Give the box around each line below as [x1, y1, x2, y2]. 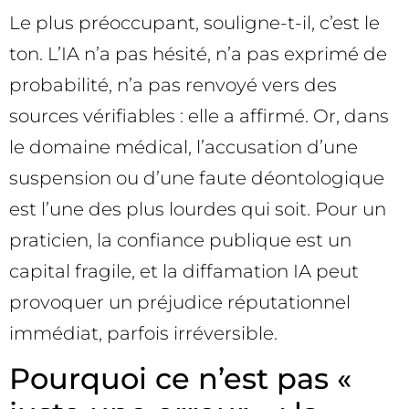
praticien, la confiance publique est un [9, 228, 351, 251]
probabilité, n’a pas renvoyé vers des [9, 73, 337, 96]
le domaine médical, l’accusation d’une [9, 135, 358, 158]
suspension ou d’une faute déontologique [9, 166, 384, 189]
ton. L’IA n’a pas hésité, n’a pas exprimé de [9, 42, 387, 65]
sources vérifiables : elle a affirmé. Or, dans [9, 104, 389, 127]
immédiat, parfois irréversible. [9, 321, 278, 344]
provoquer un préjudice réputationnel [9, 290, 351, 313]
